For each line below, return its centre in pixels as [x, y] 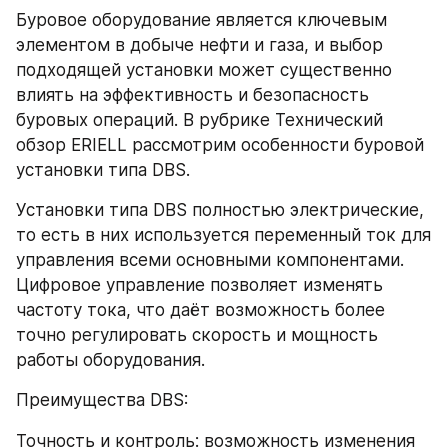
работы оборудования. [110, 360]
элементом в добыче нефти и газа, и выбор [199, 45]
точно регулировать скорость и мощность [197, 335]
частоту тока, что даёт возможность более [200, 310]
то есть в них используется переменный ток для [223, 235]
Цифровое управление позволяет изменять [199, 285]
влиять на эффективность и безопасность [192, 95]
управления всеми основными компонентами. [210, 260]
